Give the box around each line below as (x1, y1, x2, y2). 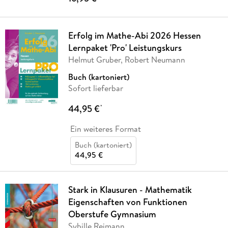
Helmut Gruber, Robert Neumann (68, 53, 185, 65)
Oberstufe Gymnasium (68, 207, 156, 220)
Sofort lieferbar (68, 82, 123, 94)
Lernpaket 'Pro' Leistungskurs (68, 41, 182, 54)
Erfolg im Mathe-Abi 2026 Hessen (68, 28, 201, 42)
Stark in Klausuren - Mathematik (68, 183, 192, 196)
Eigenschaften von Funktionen (68, 195, 187, 208)
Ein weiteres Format (70, 123, 141, 134)
